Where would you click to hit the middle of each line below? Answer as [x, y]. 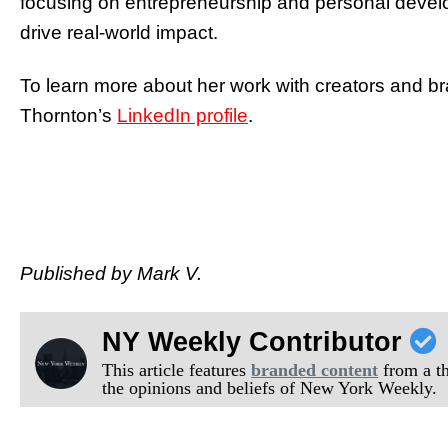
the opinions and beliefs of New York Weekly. [270, 387]
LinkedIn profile [182, 115]
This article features [177, 369]
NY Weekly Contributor [256, 341]
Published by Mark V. [111, 273]
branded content [315, 369]
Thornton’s [68, 115]
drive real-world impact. [119, 32]
